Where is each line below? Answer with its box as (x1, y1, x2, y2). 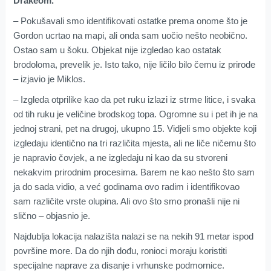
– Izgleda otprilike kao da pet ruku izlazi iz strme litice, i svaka (13, 94, 255, 105)
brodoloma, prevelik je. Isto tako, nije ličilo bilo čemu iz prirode (13, 59, 255, 70)
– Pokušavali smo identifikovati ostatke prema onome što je (13, 16, 247, 27)
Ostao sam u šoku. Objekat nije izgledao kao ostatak (13, 45, 221, 56)
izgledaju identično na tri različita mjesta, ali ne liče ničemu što (13, 138, 256, 149)
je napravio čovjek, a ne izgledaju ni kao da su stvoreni (13, 152, 227, 163)
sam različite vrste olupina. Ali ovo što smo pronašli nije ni (13, 196, 240, 207)
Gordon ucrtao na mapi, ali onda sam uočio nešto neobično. (13, 30, 247, 41)
